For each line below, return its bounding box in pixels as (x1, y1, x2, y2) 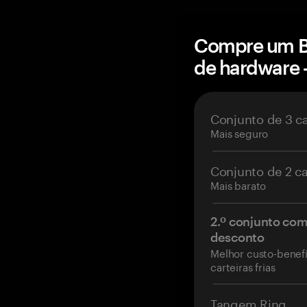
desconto (210, 230, 265, 245)
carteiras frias (210, 258, 275, 274)
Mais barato (210, 176, 267, 193)
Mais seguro (210, 124, 269, 140)
